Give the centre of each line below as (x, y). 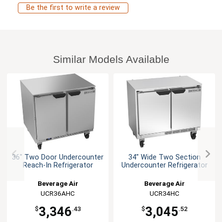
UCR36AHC (58, 194)
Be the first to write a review (73, 8)
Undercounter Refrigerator (164, 166)
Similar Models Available (111, 59)
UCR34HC (164, 194)
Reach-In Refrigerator (58, 166)
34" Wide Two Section (164, 158)
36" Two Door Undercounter (58, 158)
